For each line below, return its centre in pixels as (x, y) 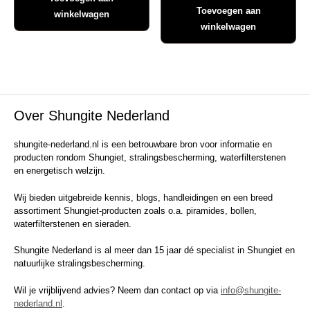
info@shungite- (251, 290)
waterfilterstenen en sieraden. (73, 224)
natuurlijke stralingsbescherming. (80, 264)
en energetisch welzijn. (60, 171)
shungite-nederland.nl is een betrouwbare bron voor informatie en (143, 145)
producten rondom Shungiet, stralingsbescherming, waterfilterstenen (150, 158)
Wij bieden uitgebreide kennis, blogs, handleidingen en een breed (143, 197)
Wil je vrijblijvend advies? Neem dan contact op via (117, 290)
